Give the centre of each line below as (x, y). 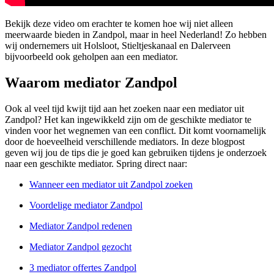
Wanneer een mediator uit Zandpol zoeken (111, 184)
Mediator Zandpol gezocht (80, 246)
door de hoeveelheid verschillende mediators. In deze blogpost (125, 141)
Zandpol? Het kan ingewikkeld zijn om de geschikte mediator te (128, 119)
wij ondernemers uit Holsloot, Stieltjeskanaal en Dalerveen (118, 46)
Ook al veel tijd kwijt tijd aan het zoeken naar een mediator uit (124, 108)
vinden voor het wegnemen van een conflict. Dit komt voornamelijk (135, 130)
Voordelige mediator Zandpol (86, 205)
